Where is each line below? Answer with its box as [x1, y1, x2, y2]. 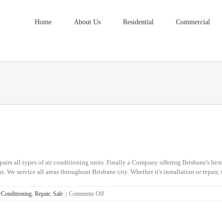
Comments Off [69, 190, 104, 197]
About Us [74, 18, 101, 26]
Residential [123, 18, 154, 26]
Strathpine [104, 199, 127, 206]
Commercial [176, 18, 210, 26]
